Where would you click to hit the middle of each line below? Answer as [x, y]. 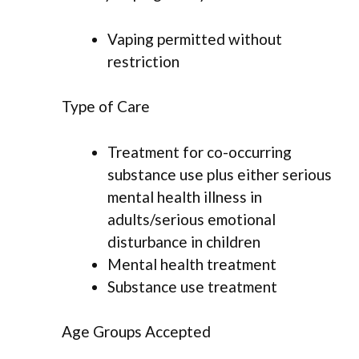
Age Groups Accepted [136, 332]
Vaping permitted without [195, 38]
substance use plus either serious [220, 174]
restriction [143, 61]
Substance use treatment [192, 286]
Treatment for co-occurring [200, 151]
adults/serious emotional [192, 219]
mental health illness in [185, 196]
